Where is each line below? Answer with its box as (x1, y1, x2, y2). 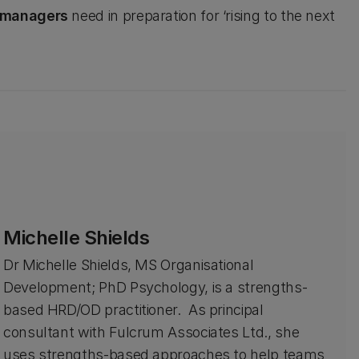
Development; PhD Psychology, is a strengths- (2, 279, 308, 296)
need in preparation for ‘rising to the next (67, 7, 336, 24)
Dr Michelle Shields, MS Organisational (2, 256, 254, 273)
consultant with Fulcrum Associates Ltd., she (2, 324, 300, 341)
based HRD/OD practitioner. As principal (2, 301, 264, 318)
